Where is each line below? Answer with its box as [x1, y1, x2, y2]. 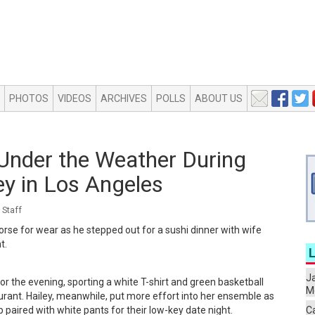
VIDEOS [58, 93, 91, 104]
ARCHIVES [101, 93, 147, 104]
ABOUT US [195, 93, 243, 104]
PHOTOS [9, 93, 49, 104]
